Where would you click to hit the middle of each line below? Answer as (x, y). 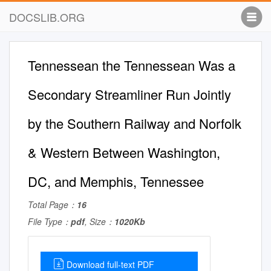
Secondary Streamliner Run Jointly (129, 94)
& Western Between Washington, (124, 152)
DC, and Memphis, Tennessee (116, 181)
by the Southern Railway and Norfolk (135, 123)
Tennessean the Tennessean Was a (132, 65)
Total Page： (52, 204)
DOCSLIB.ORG (47, 17)
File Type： (49, 221)
